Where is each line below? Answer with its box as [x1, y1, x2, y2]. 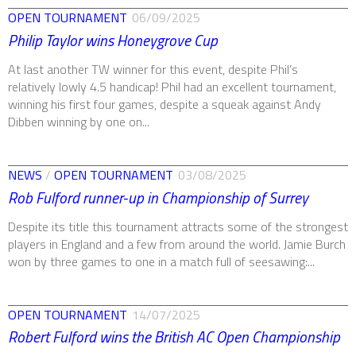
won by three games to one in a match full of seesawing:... [8, 251, 315, 271]
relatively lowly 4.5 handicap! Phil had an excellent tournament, [8, 76, 336, 96]
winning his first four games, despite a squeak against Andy [8, 94, 321, 114]
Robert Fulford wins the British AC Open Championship [8, 325, 340, 350]
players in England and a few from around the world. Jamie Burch [8, 234, 346, 253]
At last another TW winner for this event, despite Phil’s [8, 59, 298, 79]
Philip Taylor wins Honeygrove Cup [8, 28, 218, 52]
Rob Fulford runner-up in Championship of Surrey [8, 185, 308, 210]
